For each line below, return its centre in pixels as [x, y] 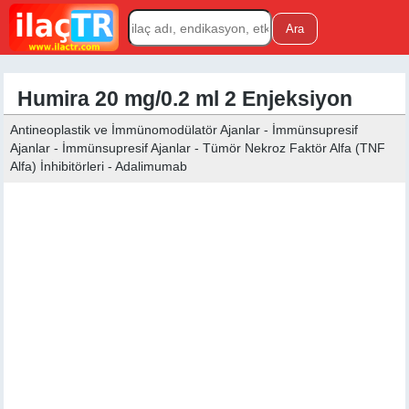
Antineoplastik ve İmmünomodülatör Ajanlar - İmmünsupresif [184, 130]
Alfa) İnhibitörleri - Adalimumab [99, 167]
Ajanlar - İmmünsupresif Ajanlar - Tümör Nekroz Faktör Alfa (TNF [198, 148]
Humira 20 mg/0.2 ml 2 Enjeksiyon [185, 99]
